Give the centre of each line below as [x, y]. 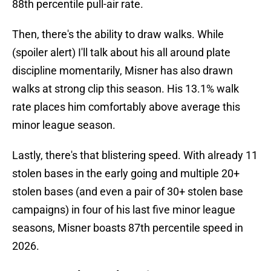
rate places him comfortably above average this [126, 107]
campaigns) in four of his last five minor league [124, 210]
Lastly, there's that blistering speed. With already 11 [135, 155]
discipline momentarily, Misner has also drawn [122, 71]
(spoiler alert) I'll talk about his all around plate [121, 53]
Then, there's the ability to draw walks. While [118, 34]
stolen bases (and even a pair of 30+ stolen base [128, 192]
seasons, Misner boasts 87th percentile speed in [128, 228]
